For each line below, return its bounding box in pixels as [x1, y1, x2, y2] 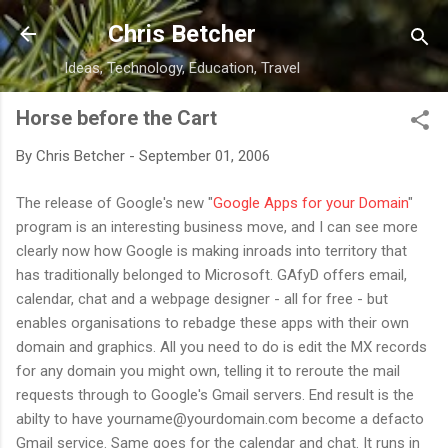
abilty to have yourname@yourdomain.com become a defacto [16, 409, 424, 428]
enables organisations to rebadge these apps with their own [16, 313, 409, 332]
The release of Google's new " [16, 193, 213, 212]
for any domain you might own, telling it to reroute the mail [16, 361, 400, 380]
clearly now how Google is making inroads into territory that [16, 241, 407, 260]
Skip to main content [156, 16, 292, 34]
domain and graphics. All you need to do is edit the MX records [16, 337, 427, 356]
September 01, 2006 [139, 147, 270, 165]
